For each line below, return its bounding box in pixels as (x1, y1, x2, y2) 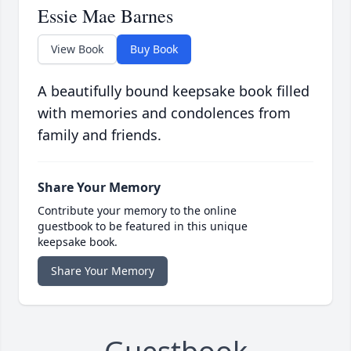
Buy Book (130, 42, 178, 57)
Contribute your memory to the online (38, 203, 237, 219)
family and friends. (38, 125, 161, 145)
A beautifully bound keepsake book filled (38, 81, 309, 101)
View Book (51, 42, 103, 57)
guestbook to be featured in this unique (38, 219, 248, 234)
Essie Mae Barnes (38, 3, 173, 29)
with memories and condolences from (38, 103, 291, 123)
